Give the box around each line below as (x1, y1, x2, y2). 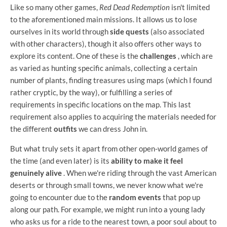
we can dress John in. (77, 124, 147, 133)
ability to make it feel (111, 156, 183, 165)
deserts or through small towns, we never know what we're (10, 180, 203, 190)
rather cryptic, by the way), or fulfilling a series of (10, 87, 172, 97)
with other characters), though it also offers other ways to (10, 39, 201, 48)
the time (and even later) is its (10, 156, 111, 165)
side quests (110, 26, 149, 36)
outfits (54, 124, 77, 133)
